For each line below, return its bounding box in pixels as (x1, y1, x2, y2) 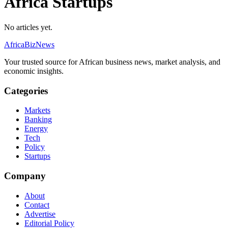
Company (4, 170, 46, 182)
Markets (24, 106, 50, 115)
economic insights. (4, 66, 64, 75)
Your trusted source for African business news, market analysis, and (4, 57, 220, 66)
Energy (24, 124, 48, 133)
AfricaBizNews (4, 40, 54, 49)
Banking (24, 115, 52, 124)
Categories (4, 85, 48, 96)
